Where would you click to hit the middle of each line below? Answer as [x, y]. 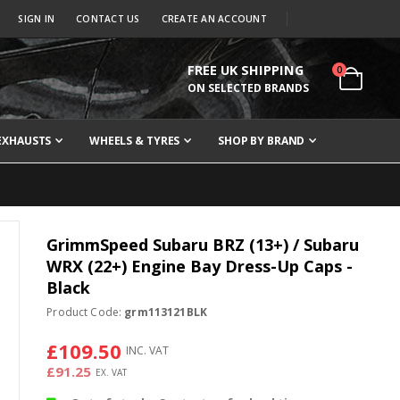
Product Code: [86, 312]
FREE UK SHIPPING [246, 70]
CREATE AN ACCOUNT [214, 19]
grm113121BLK [166, 312]
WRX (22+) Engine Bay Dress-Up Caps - [200, 267]
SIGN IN [37, 19]
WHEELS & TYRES [134, 141]
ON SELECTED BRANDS [248, 88]
